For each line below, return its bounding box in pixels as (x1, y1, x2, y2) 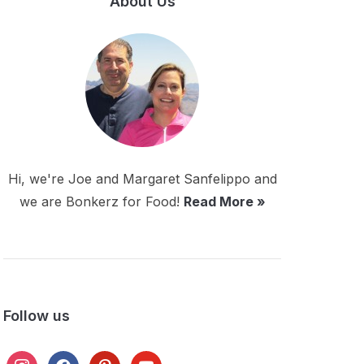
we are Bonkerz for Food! (19, 193, 184, 210)
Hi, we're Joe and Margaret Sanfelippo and (7, 171, 277, 188)
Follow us (3, 307, 70, 325)
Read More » (183, 193, 266, 210)
